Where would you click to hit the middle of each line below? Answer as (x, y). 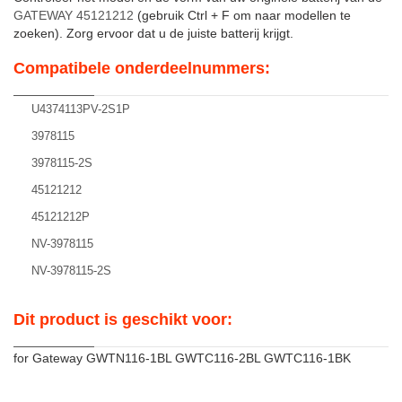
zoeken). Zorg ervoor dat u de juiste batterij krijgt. (153, 33)
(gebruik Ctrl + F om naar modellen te (242, 15)
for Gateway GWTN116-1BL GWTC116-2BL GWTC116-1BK (182, 358)
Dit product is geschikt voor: (123, 319)
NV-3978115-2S (71, 271)
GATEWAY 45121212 (74, 15)
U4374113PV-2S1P (81, 109)
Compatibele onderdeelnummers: (142, 68)
